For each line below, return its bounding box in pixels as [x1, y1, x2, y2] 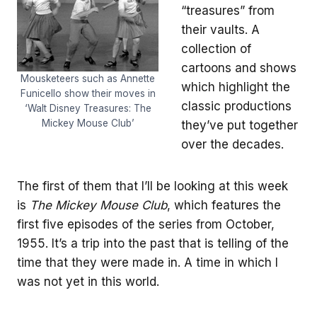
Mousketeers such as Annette [21, 73, 155, 85]
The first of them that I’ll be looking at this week [17, 178, 288, 193]
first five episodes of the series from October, [17, 217, 275, 231]
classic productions [181, 98, 292, 113]
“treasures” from [181, 3, 275, 18]
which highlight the [181, 79, 290, 94]
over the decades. [181, 137, 284, 151]
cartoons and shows [181, 60, 296, 75]
